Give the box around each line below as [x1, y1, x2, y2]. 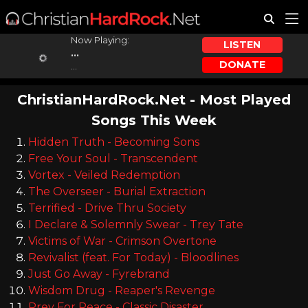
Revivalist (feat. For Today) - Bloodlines [27, 251, 239, 264]
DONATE [219, 58, 265, 71]
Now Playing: [70, 34, 129, 45]
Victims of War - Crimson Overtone [27, 234, 217, 247]
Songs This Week [91, 112, 217, 129]
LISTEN [223, 38, 261, 52]
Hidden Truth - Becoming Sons [27, 135, 199, 148]
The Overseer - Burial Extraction [27, 185, 206, 198]
